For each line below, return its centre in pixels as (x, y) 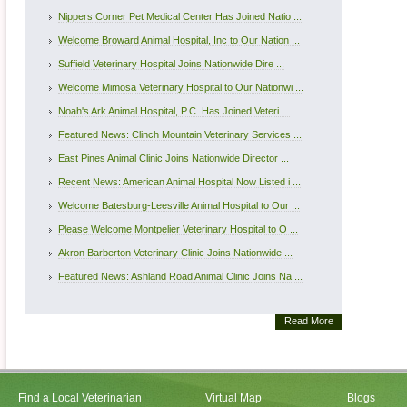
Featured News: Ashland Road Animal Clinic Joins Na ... (180, 276)
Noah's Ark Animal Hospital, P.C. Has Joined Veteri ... (174, 111)
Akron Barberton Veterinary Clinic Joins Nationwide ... (175, 253)
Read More (309, 321)
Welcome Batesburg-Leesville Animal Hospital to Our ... (179, 205)
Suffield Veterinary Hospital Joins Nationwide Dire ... (171, 64)
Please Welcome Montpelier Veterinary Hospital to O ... (178, 229)
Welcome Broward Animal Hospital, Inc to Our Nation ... (179, 40)
